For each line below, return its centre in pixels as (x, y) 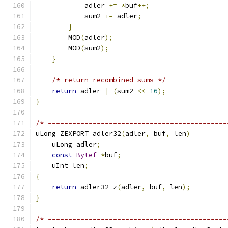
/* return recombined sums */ (109, 80)
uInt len (60, 166)
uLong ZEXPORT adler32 (78, 134)
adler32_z (97, 187)
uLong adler (66, 144)
